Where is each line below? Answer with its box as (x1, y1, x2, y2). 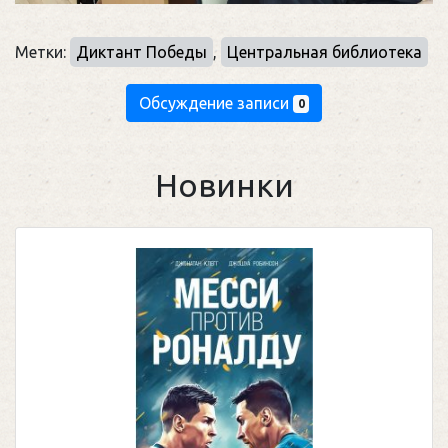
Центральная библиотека (227, 42, 422, 61)
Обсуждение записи (138, 93, 293, 112)
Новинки (154, 166, 294, 203)
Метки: (15, 42, 70, 61)
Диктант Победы (76, 42, 207, 61)
